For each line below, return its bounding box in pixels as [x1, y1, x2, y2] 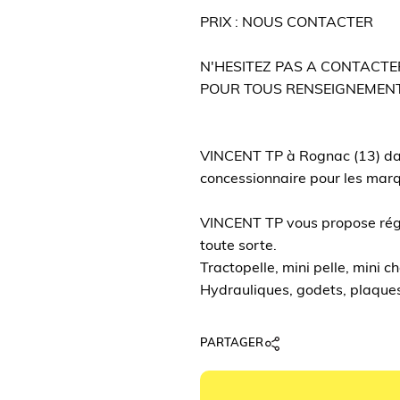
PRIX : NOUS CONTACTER [200, 16, 373, 30]
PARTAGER [200, 337, 263, 349]
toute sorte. [200, 239, 277, 254]
